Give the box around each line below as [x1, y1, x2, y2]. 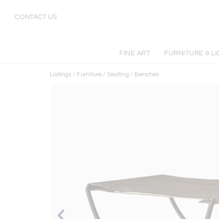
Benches [134, 71, 159, 78]
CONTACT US [15, 14, 57, 21]
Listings [50, 71, 71, 78]
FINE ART [119, 50, 151, 57]
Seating [107, 71, 129, 78]
